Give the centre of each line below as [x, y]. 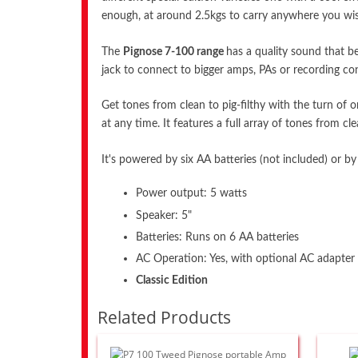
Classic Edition [172, 280]
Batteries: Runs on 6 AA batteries [218, 237]
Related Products [164, 318]
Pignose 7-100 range [175, 51]
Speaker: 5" [164, 215]
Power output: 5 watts [192, 193]
